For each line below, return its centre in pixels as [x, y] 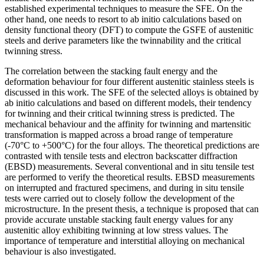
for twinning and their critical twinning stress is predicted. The [120, 113]
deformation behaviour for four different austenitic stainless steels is [129, 81]
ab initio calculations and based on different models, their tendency [128, 103]
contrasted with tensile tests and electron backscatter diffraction [121, 156]
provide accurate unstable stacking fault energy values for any [119, 219]
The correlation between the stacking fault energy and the [111, 71]
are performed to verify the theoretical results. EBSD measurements [130, 177]
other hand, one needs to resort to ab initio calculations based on [123, 19]
